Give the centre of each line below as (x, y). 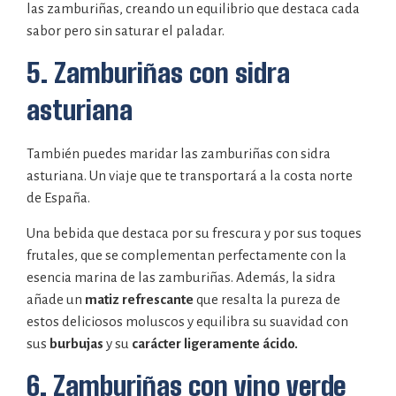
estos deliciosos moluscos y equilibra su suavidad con (187, 321)
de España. (58, 198)
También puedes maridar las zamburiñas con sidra (179, 154)
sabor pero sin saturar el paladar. (126, 30)
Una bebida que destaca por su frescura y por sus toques (194, 232)
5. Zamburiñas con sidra (158, 73)
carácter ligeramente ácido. (215, 343)
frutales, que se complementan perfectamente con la (187, 255)
